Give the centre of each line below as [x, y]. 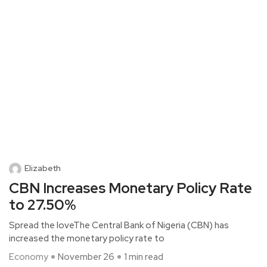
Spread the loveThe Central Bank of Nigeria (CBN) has [119, 225]
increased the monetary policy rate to [87, 238]
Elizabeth [43, 168]
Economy [29, 257]
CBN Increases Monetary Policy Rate [131, 188]
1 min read [144, 257]
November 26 [86, 257]
